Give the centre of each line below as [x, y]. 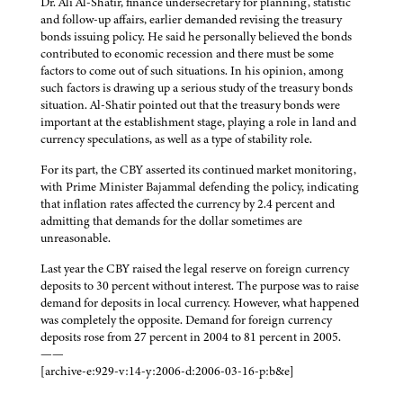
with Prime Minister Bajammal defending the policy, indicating [200, 187]
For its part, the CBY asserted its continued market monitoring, [198, 170]
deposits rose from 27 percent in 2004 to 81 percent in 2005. [191, 337]
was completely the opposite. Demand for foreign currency [186, 320]
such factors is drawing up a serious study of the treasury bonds [197, 88]
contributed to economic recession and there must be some [187, 54]
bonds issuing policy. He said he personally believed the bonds [196, 37]
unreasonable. [76, 238]
